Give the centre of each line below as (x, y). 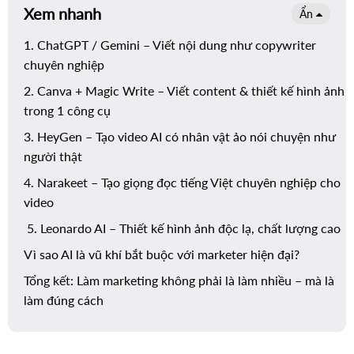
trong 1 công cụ (67, 110)
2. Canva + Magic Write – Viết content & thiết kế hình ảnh (184, 90)
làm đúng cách (64, 300)
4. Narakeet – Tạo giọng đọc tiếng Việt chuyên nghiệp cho (182, 182)
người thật (53, 156)
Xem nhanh (62, 13)
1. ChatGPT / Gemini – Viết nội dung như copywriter (170, 45)
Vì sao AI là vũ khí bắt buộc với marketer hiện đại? (162, 254)
